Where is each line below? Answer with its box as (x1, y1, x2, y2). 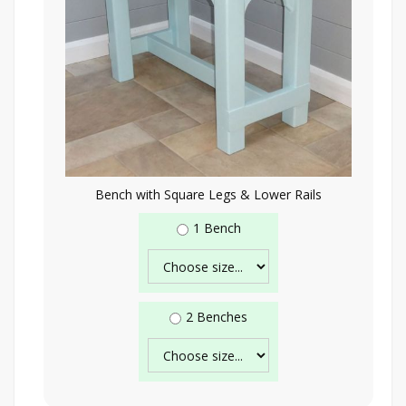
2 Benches (186, 307, 247, 325)
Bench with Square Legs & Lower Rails (95, 185, 322, 203)
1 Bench (192, 218, 241, 237)
